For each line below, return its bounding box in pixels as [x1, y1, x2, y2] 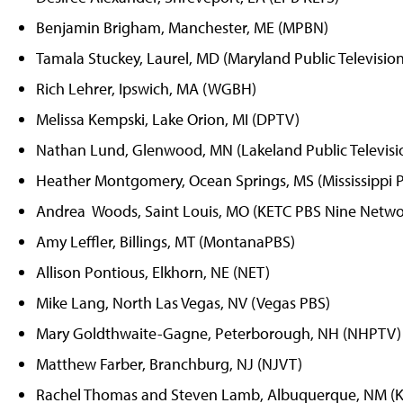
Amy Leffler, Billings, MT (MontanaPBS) [36, 230, 295, 252]
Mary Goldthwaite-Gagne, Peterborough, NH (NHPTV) [36, 322, 401, 344]
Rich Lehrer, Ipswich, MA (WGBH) [36, 77, 256, 99]
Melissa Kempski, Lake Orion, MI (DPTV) [36, 108, 300, 130]
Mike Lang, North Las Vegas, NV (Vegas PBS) [36, 291, 330, 313]
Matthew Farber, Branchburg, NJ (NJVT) [36, 353, 302, 374]
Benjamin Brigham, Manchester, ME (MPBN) [36, 16, 328, 38]
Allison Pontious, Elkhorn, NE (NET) [36, 261, 270, 282]
